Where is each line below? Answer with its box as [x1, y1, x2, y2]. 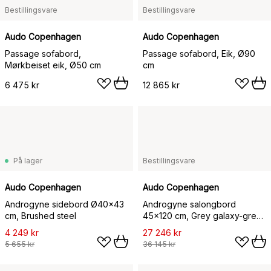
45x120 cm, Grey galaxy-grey [143, 211, 261, 221]
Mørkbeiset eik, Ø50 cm [5, 60, 101, 70]
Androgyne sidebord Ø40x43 [5, 199, 124, 209]
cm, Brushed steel [5, 211, 76, 221]
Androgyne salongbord [143, 199, 236, 209]
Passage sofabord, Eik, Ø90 [143, 48, 255, 59]
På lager [13, 156, 42, 165]
